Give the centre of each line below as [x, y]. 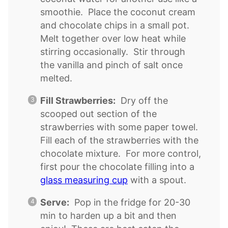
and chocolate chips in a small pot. [116, 25]
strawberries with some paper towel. [120, 127]
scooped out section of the [98, 113]
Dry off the [142, 100]
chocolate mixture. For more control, [121, 153]
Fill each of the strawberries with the [119, 140]
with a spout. [157, 180]
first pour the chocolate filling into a [117, 166]
